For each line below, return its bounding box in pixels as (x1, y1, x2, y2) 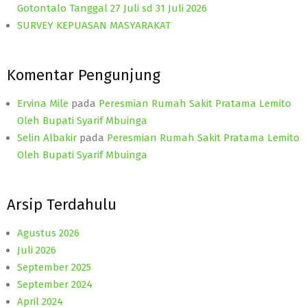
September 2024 (17, 278, 93, 291)
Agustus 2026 (17, 226, 79, 239)
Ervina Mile (17, 97, 69, 110)
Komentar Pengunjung (7, 65, 160, 84)
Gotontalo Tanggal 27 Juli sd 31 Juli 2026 (17, 1, 207, 14)
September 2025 (17, 260, 91, 273)
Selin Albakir (17, 131, 77, 144)
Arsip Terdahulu (7, 195, 116, 214)
